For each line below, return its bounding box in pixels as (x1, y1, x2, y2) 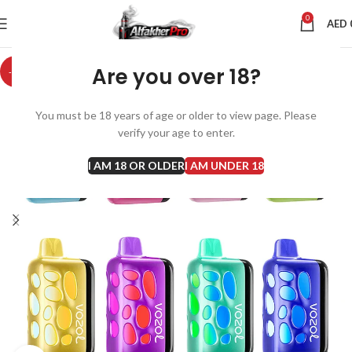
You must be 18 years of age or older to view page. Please (35, 108, 317, 122)
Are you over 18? (91, 63, 261, 91)
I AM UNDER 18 (185, 159, 264, 172)
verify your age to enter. (117, 126, 235, 139)
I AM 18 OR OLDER (88, 159, 185, 172)
